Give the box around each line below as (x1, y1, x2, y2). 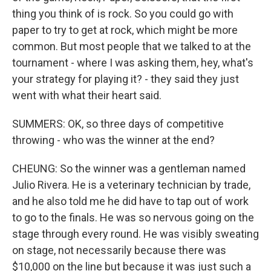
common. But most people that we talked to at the (12, 40, 251, 53)
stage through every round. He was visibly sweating (12, 227, 259, 240)
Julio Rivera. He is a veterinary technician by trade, (12, 178, 250, 191)
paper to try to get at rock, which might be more (12, 24, 238, 36)
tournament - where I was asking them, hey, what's (12, 56, 253, 69)
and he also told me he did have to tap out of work (12, 195, 249, 207)
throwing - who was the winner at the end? (12, 134, 215, 146)
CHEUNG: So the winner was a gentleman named (12, 162, 246, 175)
